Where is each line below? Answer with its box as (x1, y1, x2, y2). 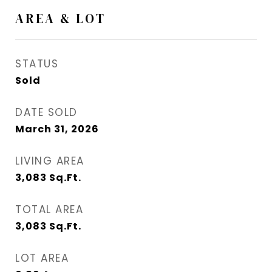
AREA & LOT (15, 10, 106, 28)
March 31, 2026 (15, 122, 99, 137)
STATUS (15, 56, 58, 72)
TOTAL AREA (15, 202, 83, 217)
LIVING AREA (15, 154, 84, 169)
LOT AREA (15, 251, 69, 266)
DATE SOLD (15, 105, 78, 120)
